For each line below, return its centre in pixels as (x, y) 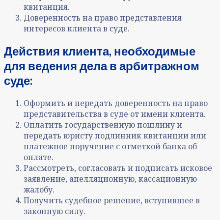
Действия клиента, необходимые (100, 51)
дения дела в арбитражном (121, 65)
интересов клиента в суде (76, 28)
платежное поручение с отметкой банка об (110, 146)
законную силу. (55, 211)
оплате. (39, 157)
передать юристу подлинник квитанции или (115, 135)
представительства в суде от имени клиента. (115, 114)
